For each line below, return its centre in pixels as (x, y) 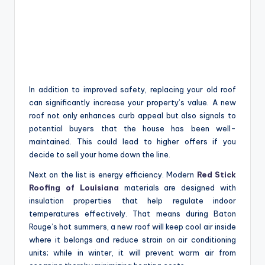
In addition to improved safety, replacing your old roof (132, 90)
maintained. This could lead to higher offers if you (132, 142)
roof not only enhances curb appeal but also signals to (132, 116)
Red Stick (216, 175)
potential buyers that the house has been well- (132, 129)
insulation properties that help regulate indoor (132, 201)
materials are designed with (177, 188)
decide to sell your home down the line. (100, 155)
